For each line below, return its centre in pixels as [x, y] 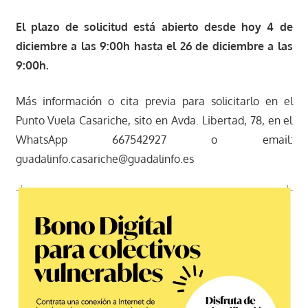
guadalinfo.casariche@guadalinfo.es [104, 159]
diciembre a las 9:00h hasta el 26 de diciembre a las [154, 46]
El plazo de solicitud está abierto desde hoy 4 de [154, 27]
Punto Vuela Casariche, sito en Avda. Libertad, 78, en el [154, 121]
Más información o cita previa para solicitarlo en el [154, 101]
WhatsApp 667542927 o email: [154, 140]
